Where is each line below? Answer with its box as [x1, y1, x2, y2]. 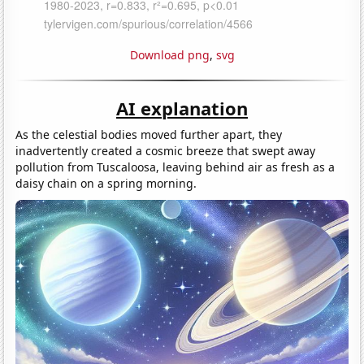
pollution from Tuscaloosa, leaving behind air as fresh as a [15, 158, 336, 175]
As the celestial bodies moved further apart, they [15, 126, 283, 142]
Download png [129, 46, 210, 63]
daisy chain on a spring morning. [15, 175, 197, 191]
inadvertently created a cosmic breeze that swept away [15, 142, 316, 158]
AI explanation [116, 95, 248, 120]
